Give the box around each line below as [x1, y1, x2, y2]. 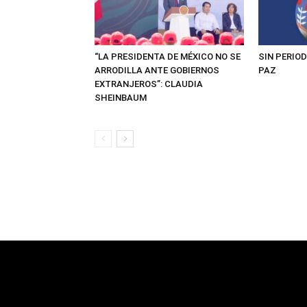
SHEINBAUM [95, 93, 147, 103]
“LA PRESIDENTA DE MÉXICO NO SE [95, 51, 241, 62]
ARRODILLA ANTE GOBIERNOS [95, 65, 219, 75]
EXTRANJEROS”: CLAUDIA [95, 79, 203, 89]
